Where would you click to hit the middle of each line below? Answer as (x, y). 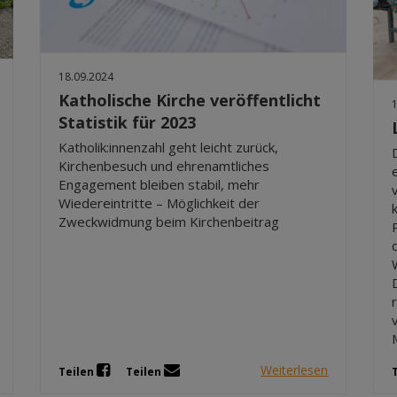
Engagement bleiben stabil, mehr (160, 185)
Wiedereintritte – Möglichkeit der (160, 203)
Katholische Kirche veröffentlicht (190, 101)
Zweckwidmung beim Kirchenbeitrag (169, 222)
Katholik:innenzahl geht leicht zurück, (169, 148)
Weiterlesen (295, 370)
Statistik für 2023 (128, 123)
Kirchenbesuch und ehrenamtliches (164, 166)
